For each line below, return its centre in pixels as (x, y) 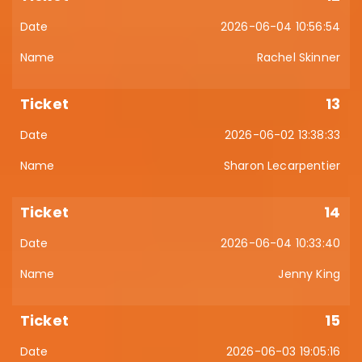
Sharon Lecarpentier (282, 166)
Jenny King (309, 274)
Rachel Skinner (298, 57)
